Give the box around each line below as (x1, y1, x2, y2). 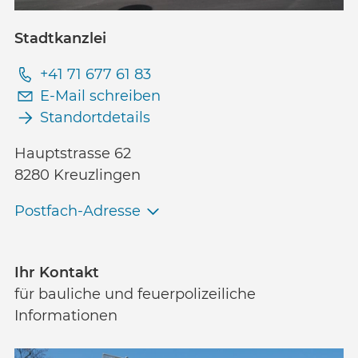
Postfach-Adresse (14, 202, 141, 221)
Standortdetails (39, 109, 150, 127)
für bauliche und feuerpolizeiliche (14, 284, 260, 303)
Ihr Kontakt (14, 263, 99, 281)
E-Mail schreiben (39, 87, 161, 105)
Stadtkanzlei (14, 30, 106, 48)
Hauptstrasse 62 (14, 145, 131, 163)
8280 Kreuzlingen (14, 166, 141, 185)
